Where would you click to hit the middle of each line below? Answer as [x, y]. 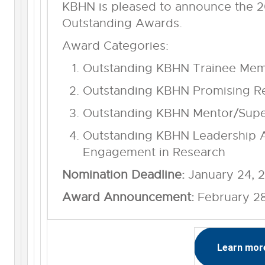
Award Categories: [115, 46]
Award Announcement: [130, 197]
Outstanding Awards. [122, 23]
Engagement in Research [154, 152]
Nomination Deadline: [125, 174]
